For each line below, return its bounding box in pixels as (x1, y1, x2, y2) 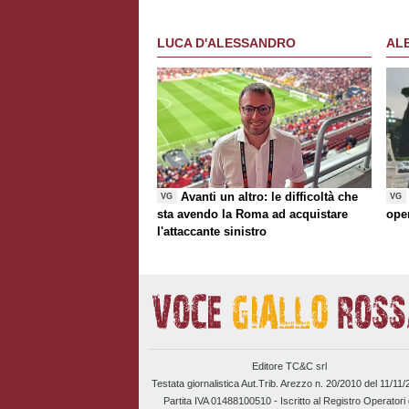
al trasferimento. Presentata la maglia (157, 2, 368, 16)
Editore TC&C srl (251, 360, 327, 372)
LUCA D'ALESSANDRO (157, 36, 296, 51)
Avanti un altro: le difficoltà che (181, 189, 359, 204)
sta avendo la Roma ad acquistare (157, 206, 348, 221)
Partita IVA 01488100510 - (163, 394, 280, 406)
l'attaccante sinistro (157, 224, 267, 238)
